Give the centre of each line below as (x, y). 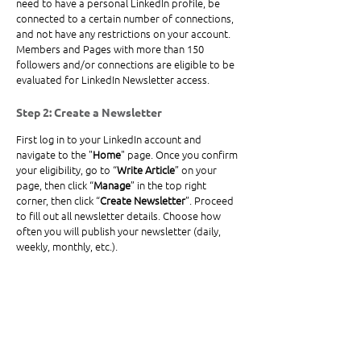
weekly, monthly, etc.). (67, 247)
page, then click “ (55, 185)
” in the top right (170, 185)
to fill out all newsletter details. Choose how (120, 216)
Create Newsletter (143, 201)
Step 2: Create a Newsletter (89, 112)
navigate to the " (54, 155)
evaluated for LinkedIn (69, 80)
